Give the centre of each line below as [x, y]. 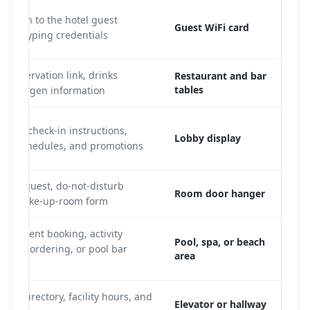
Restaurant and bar [220, 76]
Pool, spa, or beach [220, 242]
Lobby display [208, 138]
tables [189, 90]
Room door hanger [220, 193]
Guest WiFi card [212, 27]
